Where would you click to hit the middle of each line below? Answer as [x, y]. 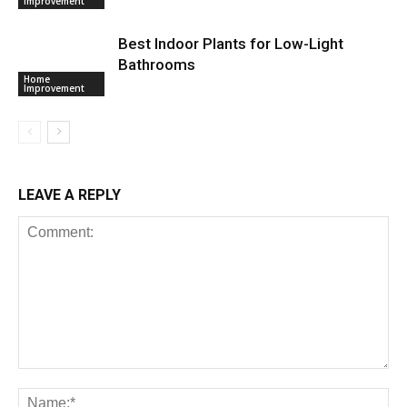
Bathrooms [157, 65]
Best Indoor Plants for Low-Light [231, 44]
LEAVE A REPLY [69, 195]
